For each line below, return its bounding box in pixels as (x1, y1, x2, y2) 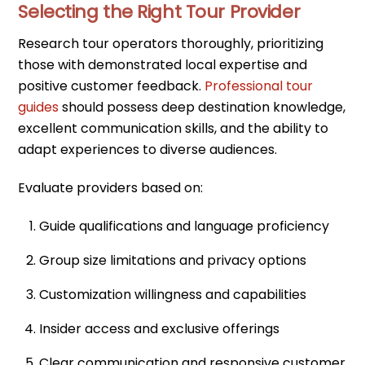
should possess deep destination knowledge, (59, 98, 346, 117)
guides (18, 98, 59, 117)
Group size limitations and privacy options (39, 250, 306, 270)
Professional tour (204, 77, 314, 96)
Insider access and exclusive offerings (39, 319, 279, 338)
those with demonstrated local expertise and (18, 55, 308, 75)
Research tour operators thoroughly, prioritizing (18, 34, 324, 54)
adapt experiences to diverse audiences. (18, 140, 278, 160)
